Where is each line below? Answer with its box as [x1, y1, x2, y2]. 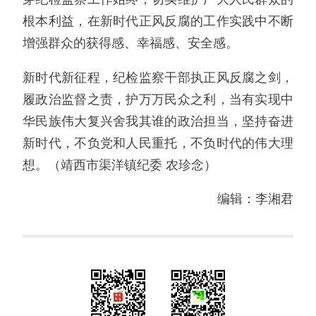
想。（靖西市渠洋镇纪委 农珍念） [23, 157, 217, 172]
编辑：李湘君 [217, 192, 293, 207]
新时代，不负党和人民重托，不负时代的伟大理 [23, 135, 293, 150]
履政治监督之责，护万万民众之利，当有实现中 [23, 92, 293, 107]
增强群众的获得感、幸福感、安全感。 [23, 36, 238, 51]
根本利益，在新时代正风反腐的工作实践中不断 [23, 14, 293, 29]
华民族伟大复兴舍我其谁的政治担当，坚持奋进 [23, 114, 293, 128]
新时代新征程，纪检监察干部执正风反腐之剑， [23, 70, 293, 85]
